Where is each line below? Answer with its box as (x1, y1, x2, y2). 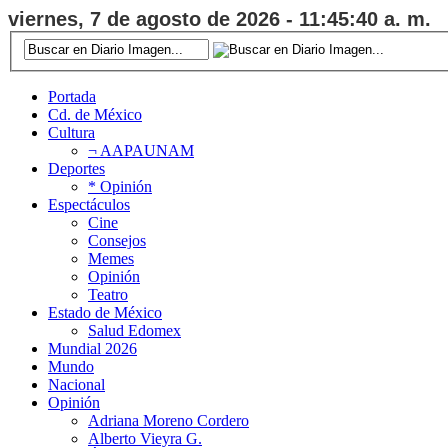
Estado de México (48, 303, 162, 321)
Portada (48, 87, 96, 105)
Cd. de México (48, 105, 142, 123)
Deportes (48, 159, 105, 177)
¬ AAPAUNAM (88, 141, 194, 159)
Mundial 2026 (48, 339, 137, 357)
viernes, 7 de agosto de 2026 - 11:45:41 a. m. (8, 8, 431, 30)
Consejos (88, 231, 146, 249)
